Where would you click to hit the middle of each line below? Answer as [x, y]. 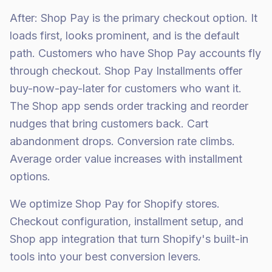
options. [30, 176]
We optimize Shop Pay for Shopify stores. [115, 204]
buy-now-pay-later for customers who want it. [126, 88]
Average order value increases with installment [126, 159]
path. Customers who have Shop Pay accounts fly [135, 53]
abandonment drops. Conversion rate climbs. [122, 141]
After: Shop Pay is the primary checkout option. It [134, 18]
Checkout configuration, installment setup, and [127, 221]
